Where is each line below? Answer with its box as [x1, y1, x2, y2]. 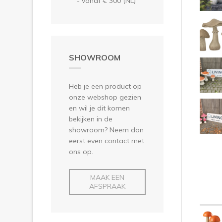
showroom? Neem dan [69, 125, 144, 134]
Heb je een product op [69, 81, 142, 91]
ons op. [69, 147, 93, 156]
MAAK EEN [90, 172, 124, 182]
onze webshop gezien [69, 92, 141, 102]
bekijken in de [69, 114, 112, 123]
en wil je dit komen [69, 103, 130, 112]
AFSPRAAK [89, 181, 125, 191]
